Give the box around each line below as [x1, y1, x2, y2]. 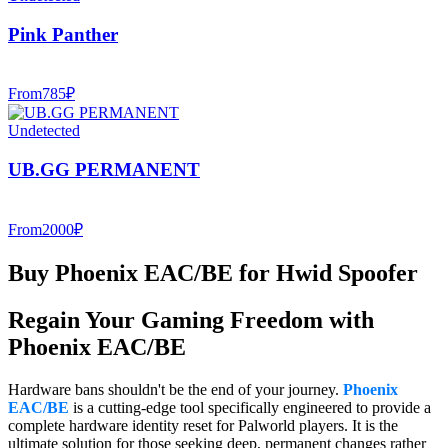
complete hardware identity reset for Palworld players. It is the [8, 416, 398, 434]
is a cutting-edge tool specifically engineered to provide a [69, 398, 431, 416]
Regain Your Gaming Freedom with [8, 306, 374, 333]
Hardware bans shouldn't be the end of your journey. [8, 380, 343, 398]
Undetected [8, 122, 80, 140]
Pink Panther [8, 23, 118, 45]
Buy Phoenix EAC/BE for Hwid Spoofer [8, 259, 418, 286]
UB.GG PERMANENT [8, 159, 200, 181]
